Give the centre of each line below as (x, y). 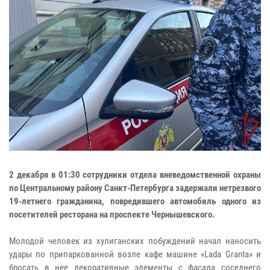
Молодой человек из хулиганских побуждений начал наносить (135, 241)
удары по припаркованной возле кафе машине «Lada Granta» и (135, 254)
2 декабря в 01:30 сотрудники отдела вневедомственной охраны (135, 174)
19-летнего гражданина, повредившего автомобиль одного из (135, 201)
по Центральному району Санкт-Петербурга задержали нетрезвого (135, 188)
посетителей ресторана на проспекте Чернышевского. (112, 214)
